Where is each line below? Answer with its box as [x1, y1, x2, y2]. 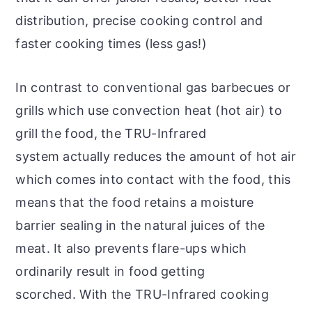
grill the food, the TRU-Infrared [15, 125, 206, 141]
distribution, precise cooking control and [15, 13, 263, 28]
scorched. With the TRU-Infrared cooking [15, 286, 270, 302]
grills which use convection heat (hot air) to [15, 102, 282, 118]
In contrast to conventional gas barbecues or [15, 79, 291, 95]
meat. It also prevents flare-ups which [15, 240, 247, 256]
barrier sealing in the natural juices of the [15, 217, 265, 233]
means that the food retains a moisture [15, 194, 254, 210]
